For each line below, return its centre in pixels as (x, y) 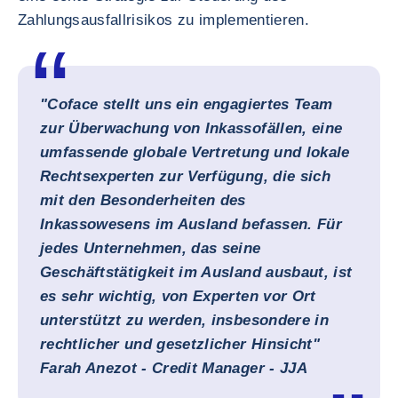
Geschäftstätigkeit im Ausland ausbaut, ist (196, 272)
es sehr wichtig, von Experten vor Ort (178, 296)
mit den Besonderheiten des (143, 200)
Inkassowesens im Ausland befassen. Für (191, 224)
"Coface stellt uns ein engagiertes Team (187, 104)
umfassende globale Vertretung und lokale (195, 152)
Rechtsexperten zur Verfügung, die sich (185, 176)
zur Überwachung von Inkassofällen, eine (191, 128)
